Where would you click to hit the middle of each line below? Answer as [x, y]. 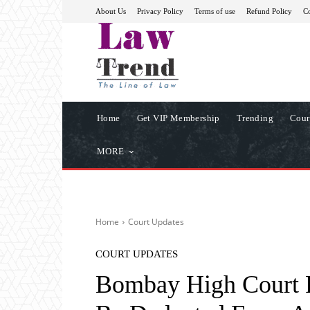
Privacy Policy [160, 11]
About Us [111, 11]
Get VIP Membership [178, 118]
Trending [255, 118]
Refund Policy [269, 11]
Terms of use [215, 11]
